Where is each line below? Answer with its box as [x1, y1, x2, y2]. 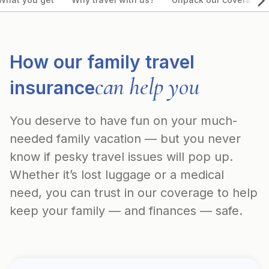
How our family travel [10, 51, 195, 73]
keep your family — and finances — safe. [10, 204, 243, 218]
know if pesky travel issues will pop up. [10, 150, 233, 164]
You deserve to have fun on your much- [10, 113, 237, 128]
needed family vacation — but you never [10, 131, 241, 146]
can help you [95, 72, 200, 101]
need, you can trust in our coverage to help [10, 186, 258, 200]
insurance [10, 77, 95, 98]
